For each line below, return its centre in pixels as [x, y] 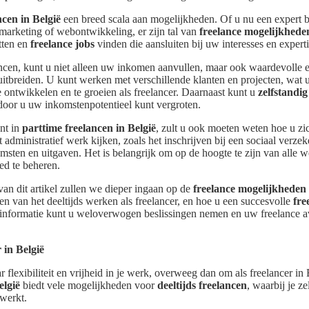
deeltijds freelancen [202, 286]
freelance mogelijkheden [250, 189]
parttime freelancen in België [89, 128]
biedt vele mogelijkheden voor [89, 286]
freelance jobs [62, 44]
